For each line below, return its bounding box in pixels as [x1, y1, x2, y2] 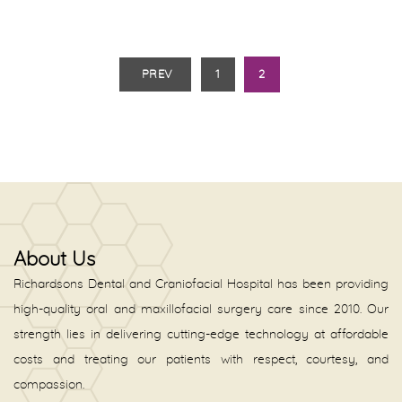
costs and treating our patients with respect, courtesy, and [13, 353, 389, 366]
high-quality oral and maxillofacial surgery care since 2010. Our [13, 302, 389, 316]
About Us [13, 249, 95, 269]
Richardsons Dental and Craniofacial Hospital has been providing [13, 277, 389, 291]
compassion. [13, 378, 84, 391]
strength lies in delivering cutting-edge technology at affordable [13, 328, 389, 341]
